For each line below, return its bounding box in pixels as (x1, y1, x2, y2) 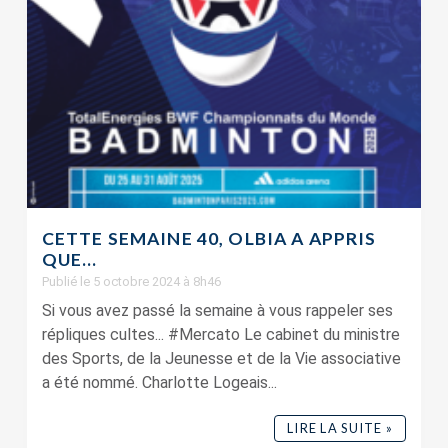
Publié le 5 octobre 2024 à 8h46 (41, 274, 221, 290)
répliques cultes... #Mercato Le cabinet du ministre (41, 325, 400, 345)
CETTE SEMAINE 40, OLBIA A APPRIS (41, 228, 377, 250)
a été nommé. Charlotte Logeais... (41, 373, 277, 393)
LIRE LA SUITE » (286, 420, 394, 437)
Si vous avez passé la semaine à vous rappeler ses (41, 301, 393, 321)
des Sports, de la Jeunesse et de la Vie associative (41, 349, 401, 369)
